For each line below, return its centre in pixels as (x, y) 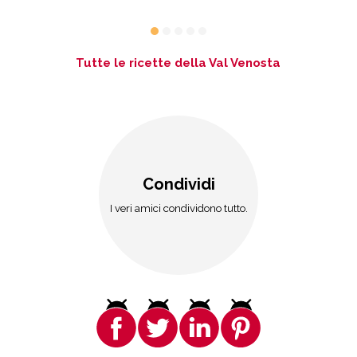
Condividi (178, 184)
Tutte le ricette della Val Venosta (178, 63)
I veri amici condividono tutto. (178, 208)
